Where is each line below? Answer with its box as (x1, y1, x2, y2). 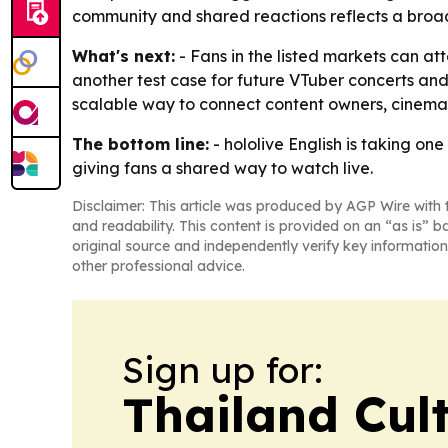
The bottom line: (72, 134, 209, 154)
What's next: (72, 46, 175, 66)
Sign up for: (122, 347, 323, 392)
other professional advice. (72, 257, 245, 275)
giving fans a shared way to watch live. (72, 158, 373, 178)
